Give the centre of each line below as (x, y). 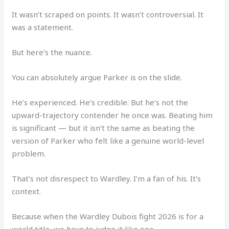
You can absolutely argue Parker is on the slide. (97, 77)
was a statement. (43, 27)
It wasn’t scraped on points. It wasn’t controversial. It (108, 14)
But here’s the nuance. (52, 52)
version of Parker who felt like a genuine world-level (108, 140)
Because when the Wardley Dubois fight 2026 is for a (108, 216)
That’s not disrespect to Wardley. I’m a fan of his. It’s (107, 178)
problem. (29, 153)
